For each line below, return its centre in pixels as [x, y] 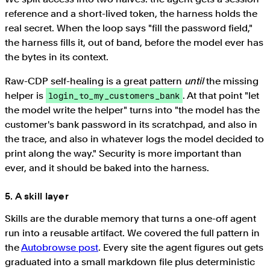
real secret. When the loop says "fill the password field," [129, 28]
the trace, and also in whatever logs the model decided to [134, 139]
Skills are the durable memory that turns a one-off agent [130, 219]
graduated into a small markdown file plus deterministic [130, 262]
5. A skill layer [37, 196]
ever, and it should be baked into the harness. [107, 168]
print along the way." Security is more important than [123, 153]
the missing [231, 81]
